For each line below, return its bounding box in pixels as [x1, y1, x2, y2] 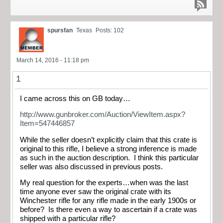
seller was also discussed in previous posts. [20, 162, 165, 171]
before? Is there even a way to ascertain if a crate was [20, 206, 197, 214]
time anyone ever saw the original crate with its [20, 188, 171, 196]
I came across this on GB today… [20, 94, 130, 103]
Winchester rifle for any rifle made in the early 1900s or [20, 197, 196, 205]
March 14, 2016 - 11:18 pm [16, 56, 89, 64]
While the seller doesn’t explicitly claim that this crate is [20, 135, 197, 144]
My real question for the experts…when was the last [20, 179, 188, 187]
